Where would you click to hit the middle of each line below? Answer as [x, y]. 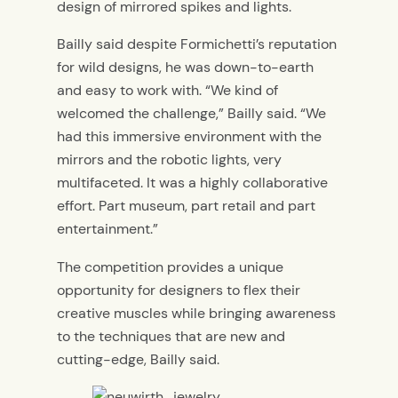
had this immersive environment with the [189, 137]
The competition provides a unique [170, 267]
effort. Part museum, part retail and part [186, 206]
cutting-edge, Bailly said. [138, 359]
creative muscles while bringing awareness [196, 313]
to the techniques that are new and [171, 336]
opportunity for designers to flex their [179, 290]
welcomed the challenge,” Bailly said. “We [191, 114]
